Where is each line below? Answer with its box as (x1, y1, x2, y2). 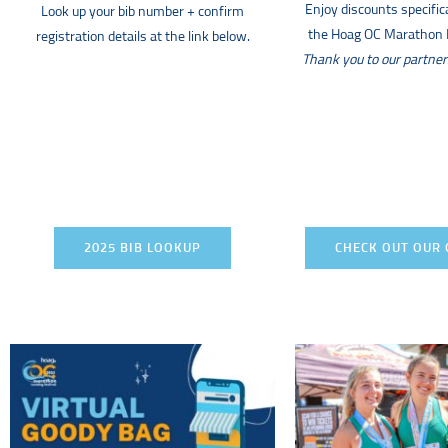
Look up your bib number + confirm (41, 5, 244, 19)
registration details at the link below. (35, 30, 250, 44)
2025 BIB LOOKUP (84, 242, 201, 255)
